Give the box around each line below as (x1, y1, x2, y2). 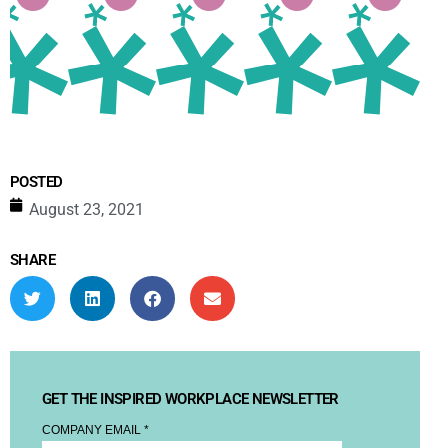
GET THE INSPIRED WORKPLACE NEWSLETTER (42, 389, 339, 408)
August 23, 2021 (29, 199, 144, 219)
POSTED (10, 172, 63, 191)
